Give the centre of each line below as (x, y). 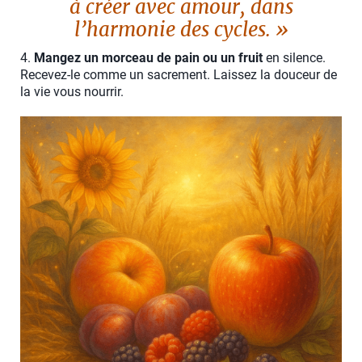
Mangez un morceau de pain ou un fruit (148, 58)
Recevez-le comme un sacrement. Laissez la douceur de (179, 75)
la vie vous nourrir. (72, 92)
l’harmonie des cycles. (172, 30)
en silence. (294, 58)
